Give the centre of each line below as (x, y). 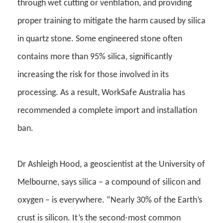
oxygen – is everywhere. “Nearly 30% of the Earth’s (110, 201)
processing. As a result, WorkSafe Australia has (101, 93)
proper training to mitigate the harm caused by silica (111, 21)
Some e (89, 39)
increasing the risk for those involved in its (93, 75)
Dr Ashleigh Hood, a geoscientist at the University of (111, 165)
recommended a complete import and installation (107, 111)
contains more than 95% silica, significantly (95, 57)
